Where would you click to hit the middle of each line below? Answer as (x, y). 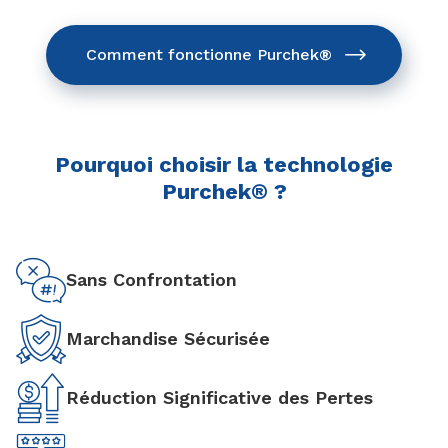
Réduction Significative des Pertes (219, 397)
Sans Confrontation (151, 279)
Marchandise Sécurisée (168, 338)
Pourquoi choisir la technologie (224, 164)
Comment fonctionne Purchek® (209, 54)
